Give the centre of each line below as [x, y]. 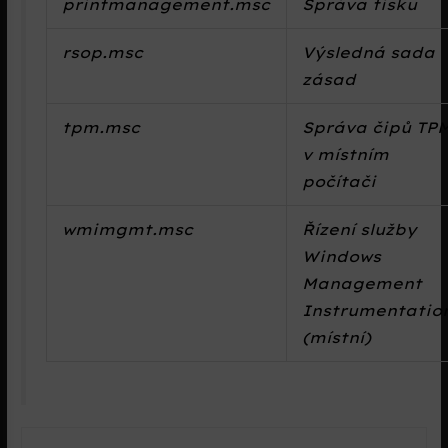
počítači [339, 182]
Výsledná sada [369, 53]
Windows [342, 257]
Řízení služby [360, 230]
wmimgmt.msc [128, 230]
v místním [346, 155]
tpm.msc [101, 128]
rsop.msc [103, 53]
